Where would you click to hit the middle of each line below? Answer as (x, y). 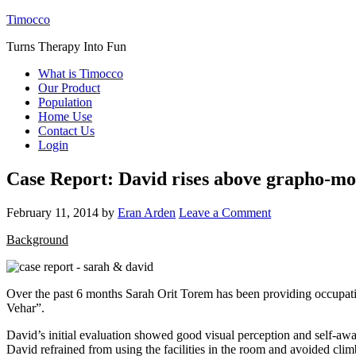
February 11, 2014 (52, 212)
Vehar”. (25, 308)
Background (37, 239)
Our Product (69, 88)
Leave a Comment (225, 212)
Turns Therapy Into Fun (66, 46)
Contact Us (66, 131)
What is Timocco (81, 74)
